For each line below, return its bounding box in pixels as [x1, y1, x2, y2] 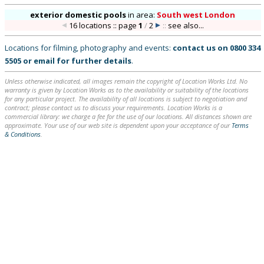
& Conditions [5, 130, 41, 138]
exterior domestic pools [30, 9, 127, 20]
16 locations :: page [69, 20, 139, 31]
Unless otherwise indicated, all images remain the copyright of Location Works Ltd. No [5, 77, 247, 85]
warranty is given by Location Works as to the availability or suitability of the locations [5, 85, 249, 94]
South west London [157, 9, 236, 20]
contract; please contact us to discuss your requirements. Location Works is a [5, 103, 222, 112]
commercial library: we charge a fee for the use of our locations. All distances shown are [5, 112, 252, 121]
